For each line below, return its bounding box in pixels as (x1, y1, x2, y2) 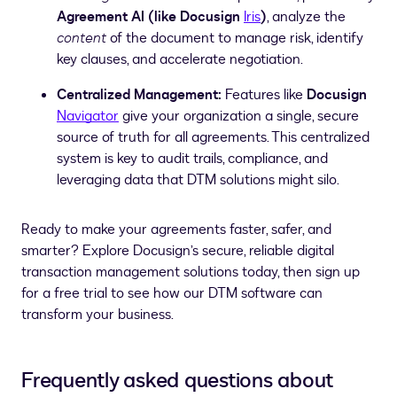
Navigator (57, 106, 119, 126)
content (57, 28, 106, 47)
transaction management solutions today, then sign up (21, 262, 360, 282)
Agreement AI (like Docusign (57, 7, 244, 27)
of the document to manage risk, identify (106, 28, 363, 48)
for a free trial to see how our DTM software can (21, 284, 323, 303)
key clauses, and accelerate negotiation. (57, 50, 303, 69)
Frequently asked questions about (21, 366, 333, 395)
